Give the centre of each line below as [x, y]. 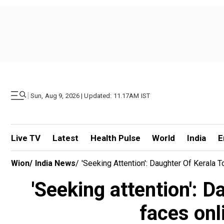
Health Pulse [115, 138]
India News [55, 163]
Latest [65, 138]
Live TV [26, 138]
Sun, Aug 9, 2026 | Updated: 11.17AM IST [90, 95]
